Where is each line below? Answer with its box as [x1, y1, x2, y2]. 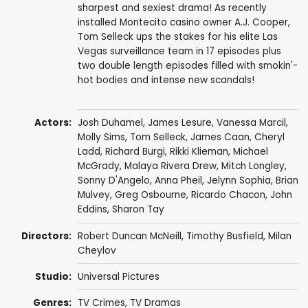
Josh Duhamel [77, 116, 143, 130]
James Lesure [147, 116, 212, 130]
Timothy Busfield [186, 229, 263, 243]
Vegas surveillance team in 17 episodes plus [77, 45, 281, 58]
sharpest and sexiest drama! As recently [77, 1, 267, 15]
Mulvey [77, 188, 110, 202]
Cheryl [254, 131, 285, 144]
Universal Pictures [77, 270, 159, 284]
